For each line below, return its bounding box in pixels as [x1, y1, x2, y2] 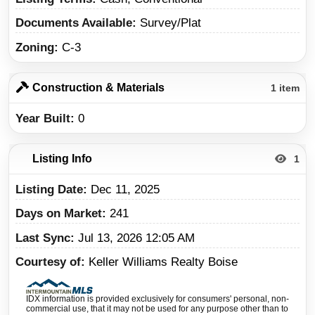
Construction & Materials [29, 81, 165, 94]
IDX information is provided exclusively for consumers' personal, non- [26, 293, 289, 304]
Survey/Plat [140, 16, 201, 30]
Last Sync [15, 231, 70, 245]
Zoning [15, 40, 54, 54]
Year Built [15, 111, 70, 125]
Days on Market [15, 207, 102, 221]
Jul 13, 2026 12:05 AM [78, 231, 195, 245]
